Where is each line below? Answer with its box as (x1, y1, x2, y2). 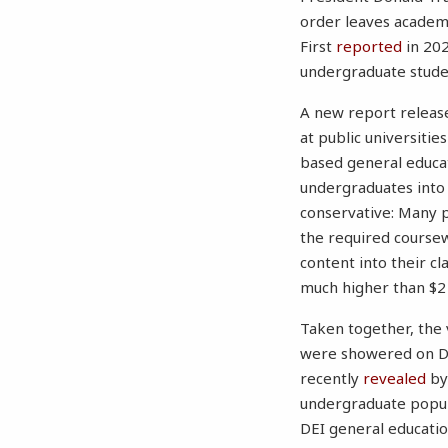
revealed (363, 368, 427, 389)
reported (336, 36, 403, 57)
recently (300, 368, 364, 389)
